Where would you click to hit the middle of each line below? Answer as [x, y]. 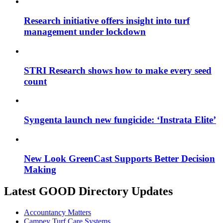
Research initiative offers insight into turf [107, 21]
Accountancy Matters [57, 213]
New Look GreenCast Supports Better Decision [119, 158]
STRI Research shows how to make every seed [118, 70]
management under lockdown [85, 32]
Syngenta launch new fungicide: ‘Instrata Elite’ [120, 120]
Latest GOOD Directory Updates [88, 191]
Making [40, 169]
